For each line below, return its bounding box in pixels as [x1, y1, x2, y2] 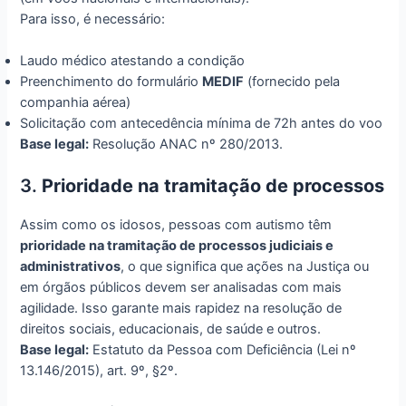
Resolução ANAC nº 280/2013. [89, 135, 284, 152]
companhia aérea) [20, 93, 131, 111]
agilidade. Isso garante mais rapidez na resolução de [20, 299, 343, 316]
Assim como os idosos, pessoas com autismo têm [20, 216, 333, 233]
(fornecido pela [244, 72, 341, 90]
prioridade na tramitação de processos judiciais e [20, 237, 334, 254]
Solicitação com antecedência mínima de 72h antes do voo [20, 114, 383, 131]
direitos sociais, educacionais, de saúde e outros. [20, 320, 322, 337]
